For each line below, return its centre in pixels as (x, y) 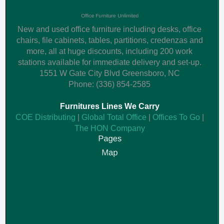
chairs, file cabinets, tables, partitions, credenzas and (109, 40)
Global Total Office (115, 117)
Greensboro (143, 73)
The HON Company (109, 128)
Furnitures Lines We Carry (109, 106)
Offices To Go (177, 117)
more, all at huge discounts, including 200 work (109, 51)
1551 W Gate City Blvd (79, 73)
